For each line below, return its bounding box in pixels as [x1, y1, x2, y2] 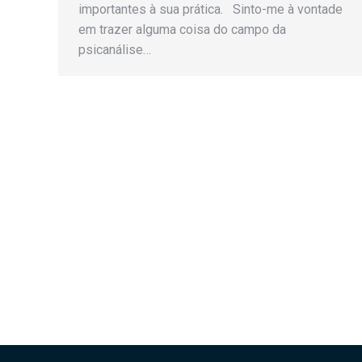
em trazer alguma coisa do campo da [78, 22, 286, 37]
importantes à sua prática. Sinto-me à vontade [78, 2, 343, 17]
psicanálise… [78, 42, 151, 57]
